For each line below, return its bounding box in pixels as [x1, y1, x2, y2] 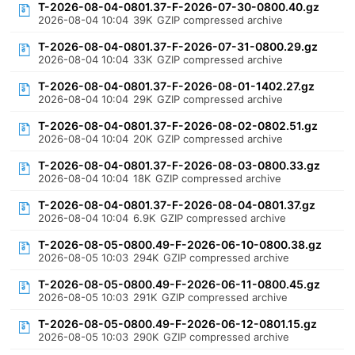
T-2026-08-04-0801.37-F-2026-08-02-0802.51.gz [38, 119, 319, 132]
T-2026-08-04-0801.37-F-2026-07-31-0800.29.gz [38, 40, 319, 53]
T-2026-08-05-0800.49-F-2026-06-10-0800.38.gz [38, 238, 323, 251]
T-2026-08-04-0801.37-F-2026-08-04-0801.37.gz [38, 198, 316, 212]
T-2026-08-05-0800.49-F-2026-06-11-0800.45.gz [38, 277, 321, 291]
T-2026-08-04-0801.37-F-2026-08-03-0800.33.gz [38, 158, 321, 172]
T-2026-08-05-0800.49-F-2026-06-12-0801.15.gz [38, 317, 318, 330]
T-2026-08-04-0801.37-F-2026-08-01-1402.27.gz [38, 79, 315, 93]
